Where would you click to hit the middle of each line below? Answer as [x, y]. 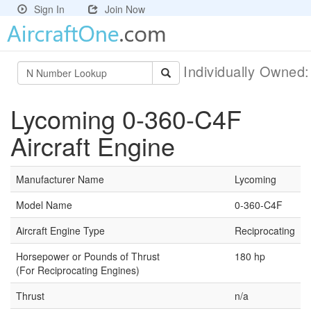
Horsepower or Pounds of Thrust [88, 256]
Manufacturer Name [60, 179]
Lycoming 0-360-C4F [126, 118]
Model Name [44, 205]
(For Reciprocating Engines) [78, 270]
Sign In [49, 9]
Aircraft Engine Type [60, 230]
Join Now [125, 9]
